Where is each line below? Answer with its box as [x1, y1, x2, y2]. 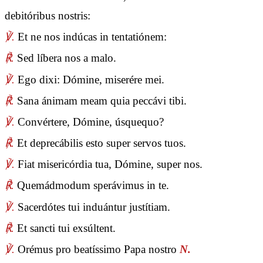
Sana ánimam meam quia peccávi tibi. [14, 94, 187, 107]
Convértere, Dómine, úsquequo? [15, 115, 164, 128]
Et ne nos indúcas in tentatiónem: [15, 31, 167, 43]
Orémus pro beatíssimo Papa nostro [15, 243, 180, 255]
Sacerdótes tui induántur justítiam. [15, 200, 170, 213]
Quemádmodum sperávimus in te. [14, 179, 169, 192]
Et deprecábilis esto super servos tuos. [14, 137, 186, 150]
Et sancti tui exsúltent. [14, 221, 116, 234]
